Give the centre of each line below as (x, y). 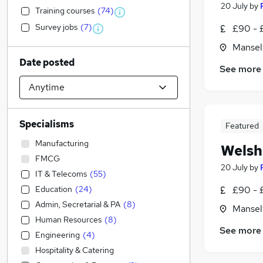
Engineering (58, 235)
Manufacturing (62, 143)
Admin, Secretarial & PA (78, 204)
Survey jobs (56, 27)
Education (54, 189)
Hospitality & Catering (75, 250)
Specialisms (47, 124)
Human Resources (68, 220)
